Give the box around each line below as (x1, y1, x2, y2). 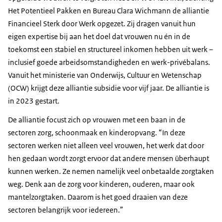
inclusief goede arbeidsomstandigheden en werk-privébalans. (8, 57, 210, 67)
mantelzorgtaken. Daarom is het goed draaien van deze (8, 192, 188, 202)
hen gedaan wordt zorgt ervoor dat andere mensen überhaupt (8, 153, 209, 163)
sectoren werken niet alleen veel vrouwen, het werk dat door (8, 140, 204, 150)
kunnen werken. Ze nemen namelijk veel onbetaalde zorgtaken (8, 166, 214, 176)
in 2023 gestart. (8, 96, 59, 106)
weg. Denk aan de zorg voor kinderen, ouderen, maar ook (8, 179, 195, 189)
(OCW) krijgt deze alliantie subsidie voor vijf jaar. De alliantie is (8, 83, 209, 93)
